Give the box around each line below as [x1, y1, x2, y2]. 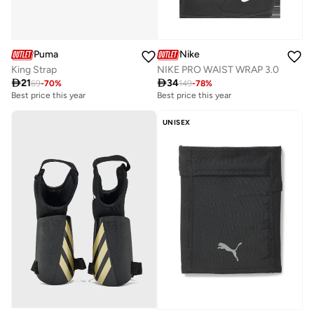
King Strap [11, 64, 57, 76]
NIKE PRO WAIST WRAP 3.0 [157, 64, 279, 76]
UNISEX [163, 118, 191, 128]
